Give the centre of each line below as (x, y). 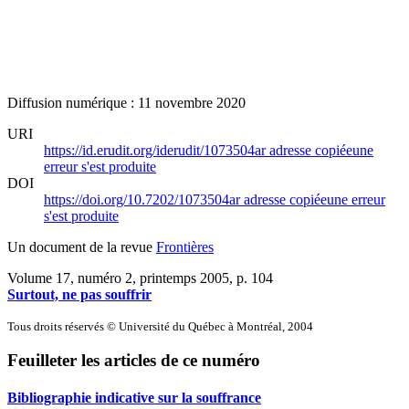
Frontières (185, 246)
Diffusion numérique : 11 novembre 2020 (126, 102)
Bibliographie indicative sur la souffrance (134, 398)
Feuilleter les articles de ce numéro (134, 361)
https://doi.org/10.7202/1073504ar (144, 199)
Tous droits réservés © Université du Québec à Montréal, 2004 (160, 326)
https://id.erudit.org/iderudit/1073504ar (157, 150)
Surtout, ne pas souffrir (79, 294)
